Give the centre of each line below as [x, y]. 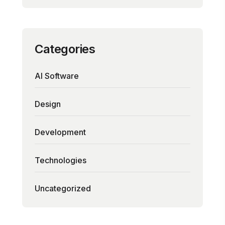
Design [48, 104]
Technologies [61, 160]
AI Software [57, 76]
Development [60, 132]
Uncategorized [63, 188]
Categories [65, 49]
